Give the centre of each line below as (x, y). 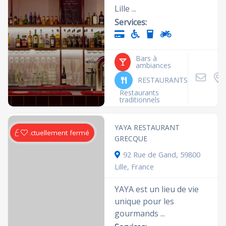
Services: (131, 22)
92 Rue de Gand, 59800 (162, 154)
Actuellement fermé (58, 133)
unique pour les (145, 201)
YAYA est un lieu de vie (157, 189)
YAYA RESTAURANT (147, 127)
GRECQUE (131, 138)
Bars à (147, 58)
